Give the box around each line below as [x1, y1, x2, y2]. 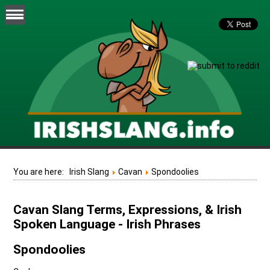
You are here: [13, 166, 70, 177]
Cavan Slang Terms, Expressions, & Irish [13, 202, 242, 218]
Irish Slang [69, 166, 110, 177]
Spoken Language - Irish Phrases [13, 217, 201, 232]
